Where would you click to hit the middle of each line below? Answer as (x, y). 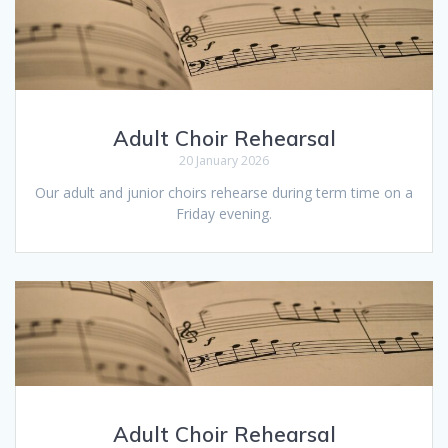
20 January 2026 (224, 161)
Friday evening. (224, 214)
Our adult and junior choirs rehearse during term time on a (224, 193)
